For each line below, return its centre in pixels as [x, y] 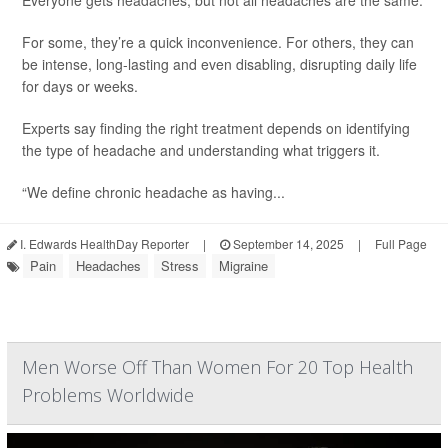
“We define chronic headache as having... [153, 192]
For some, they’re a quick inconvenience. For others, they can [218, 42]
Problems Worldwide [108, 395]
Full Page [401, 244]
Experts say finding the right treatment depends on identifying [216, 128]
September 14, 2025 [287, 244]
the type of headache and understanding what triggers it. [201, 150]
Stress [180, 266]
